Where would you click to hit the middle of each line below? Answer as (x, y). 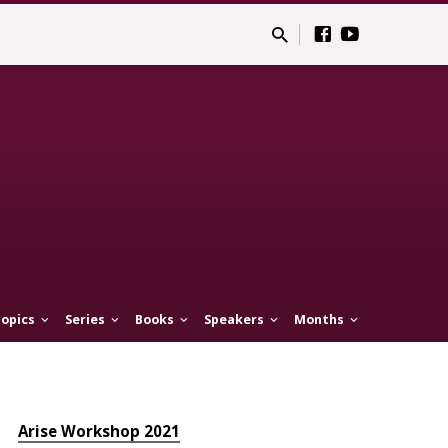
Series (86, 320)
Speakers (235, 320)
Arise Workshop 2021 (99, 430)
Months (320, 320)
